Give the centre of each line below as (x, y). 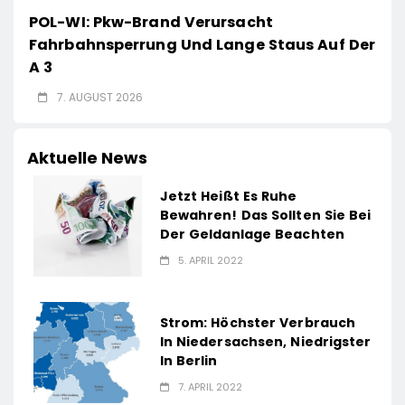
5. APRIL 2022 (210, 260)
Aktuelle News (87, 158)
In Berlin (188, 360)
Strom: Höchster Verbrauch (258, 322)
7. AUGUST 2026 (100, 98)
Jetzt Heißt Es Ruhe (228, 196)
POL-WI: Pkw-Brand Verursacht (151, 23)
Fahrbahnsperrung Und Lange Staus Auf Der (202, 45)
